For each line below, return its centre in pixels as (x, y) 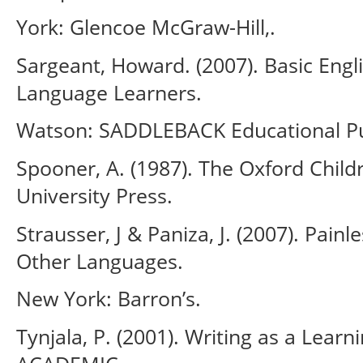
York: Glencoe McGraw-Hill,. (146, 27)
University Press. (94, 196)
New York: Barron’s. (109, 299)
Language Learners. (109, 92)
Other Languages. (100, 261)
